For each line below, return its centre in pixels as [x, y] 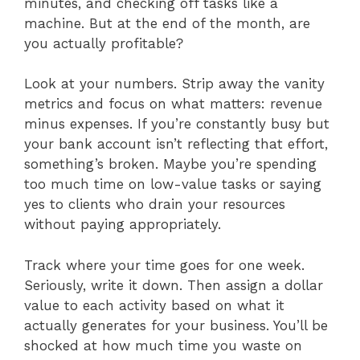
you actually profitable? [104, 43]
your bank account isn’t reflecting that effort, [176, 144]
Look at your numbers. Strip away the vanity [174, 84]
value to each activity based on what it [154, 305]
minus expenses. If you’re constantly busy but [177, 124]
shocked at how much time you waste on [163, 345]
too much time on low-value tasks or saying [173, 184]
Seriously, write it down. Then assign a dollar [174, 285]
